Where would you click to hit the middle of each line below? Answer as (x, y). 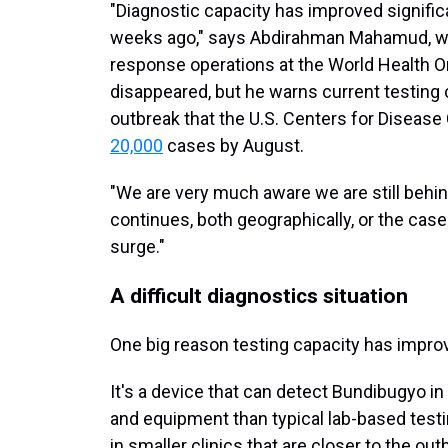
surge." (137, 246)
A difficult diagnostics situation (259, 295)
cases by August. (233, 145)
